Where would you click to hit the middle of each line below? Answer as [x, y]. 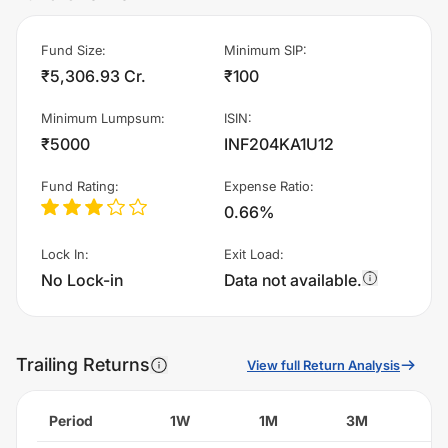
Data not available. [293, 279]
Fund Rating [78, 185]
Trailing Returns [83, 365]
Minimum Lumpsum [101, 117]
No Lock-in [82, 279]
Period [71, 420]
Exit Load [252, 253]
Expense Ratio [267, 185]
